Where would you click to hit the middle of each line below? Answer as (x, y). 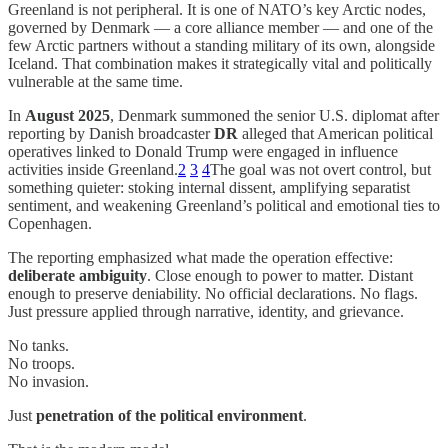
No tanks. (38, 346)
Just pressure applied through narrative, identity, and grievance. (206, 312)
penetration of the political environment (169, 416)
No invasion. (48, 382)
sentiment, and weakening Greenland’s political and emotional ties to (224, 206)
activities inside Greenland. (93, 170)
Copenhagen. (50, 224)
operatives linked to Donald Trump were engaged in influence (203, 152)
